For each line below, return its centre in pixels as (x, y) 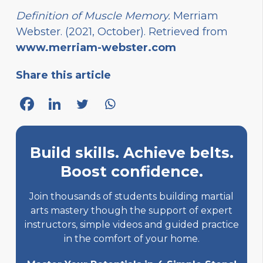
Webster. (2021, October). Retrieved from (122, 31)
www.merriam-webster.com (96, 47)
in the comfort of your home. (131, 238)
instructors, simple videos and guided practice (131, 224)
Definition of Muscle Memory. (95, 16)
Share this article (63, 75)
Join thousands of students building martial (131, 196)
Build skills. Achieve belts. (131, 152)
